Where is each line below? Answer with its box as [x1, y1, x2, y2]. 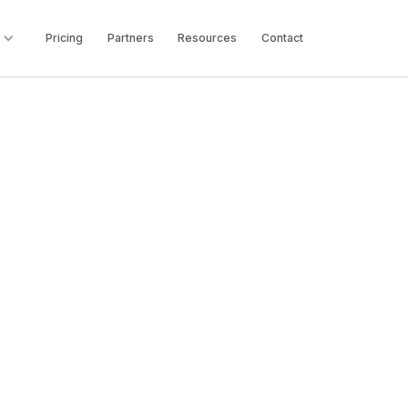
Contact [261, 31, 304, 45]
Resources [178, 31, 238, 45]
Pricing [45, 31, 83, 45]
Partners [107, 31, 154, 45]
